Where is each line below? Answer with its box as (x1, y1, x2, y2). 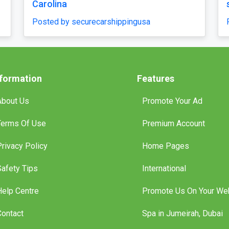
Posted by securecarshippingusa (96, 7, 214, 17)
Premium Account (142, 119, 205, 129)
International (142, 164, 186, 174)
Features (136, 73, 174, 84)
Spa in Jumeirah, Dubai (142, 209, 223, 219)
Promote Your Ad (142, 96, 202, 106)
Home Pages (142, 141, 189, 151)
